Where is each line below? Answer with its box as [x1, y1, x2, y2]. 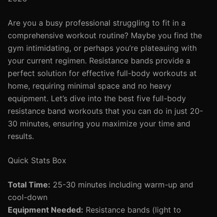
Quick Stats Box [8, 155, 66, 165]
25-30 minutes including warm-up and [50, 180, 193, 189]
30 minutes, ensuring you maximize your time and [8, 119, 190, 128]
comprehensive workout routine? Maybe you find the [8, 31, 202, 40]
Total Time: [8, 180, 50, 189]
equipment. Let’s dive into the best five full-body [8, 93, 186, 103]
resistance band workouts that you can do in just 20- [8, 106, 203, 116]
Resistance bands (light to [83, 205, 181, 215]
